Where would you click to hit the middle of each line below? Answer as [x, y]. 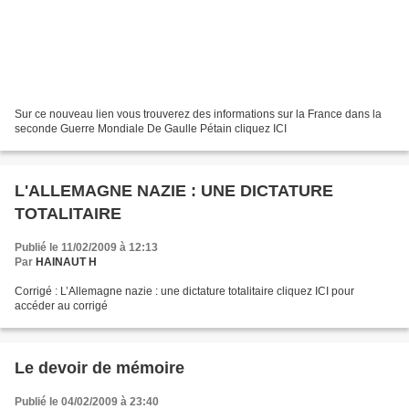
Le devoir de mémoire [100, 368]
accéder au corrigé [61, 306]
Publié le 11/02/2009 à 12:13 [86, 248]
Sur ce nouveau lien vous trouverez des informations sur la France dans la [198, 115]
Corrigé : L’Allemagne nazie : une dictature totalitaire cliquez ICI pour [184, 292]
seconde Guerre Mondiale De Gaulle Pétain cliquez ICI [151, 129]
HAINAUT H [66, 262]
